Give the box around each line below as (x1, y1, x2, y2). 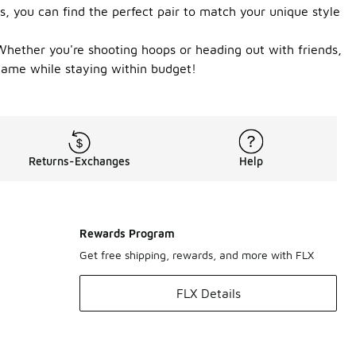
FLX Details (176, 286, 241, 300)
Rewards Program (79, 226, 175, 240)
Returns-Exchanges (29, 154, 130, 168)
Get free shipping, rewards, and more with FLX (79, 248, 314, 261)
